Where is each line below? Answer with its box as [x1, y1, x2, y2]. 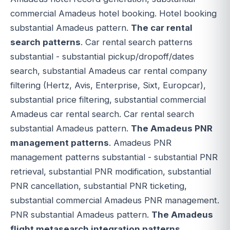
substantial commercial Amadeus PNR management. [10, 195, 219, 206]
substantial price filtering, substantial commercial [10, 94, 206, 105]
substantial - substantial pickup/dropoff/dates [10, 51, 194, 62]
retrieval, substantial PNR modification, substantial [10, 166, 211, 177]
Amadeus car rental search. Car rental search [10, 109, 194, 120]
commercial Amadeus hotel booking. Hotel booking [10, 8, 217, 19]
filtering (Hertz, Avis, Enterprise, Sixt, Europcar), [10, 80, 206, 91]
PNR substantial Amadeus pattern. [10, 209, 151, 220]
